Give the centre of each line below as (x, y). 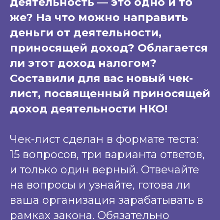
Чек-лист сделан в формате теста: (104, 139)
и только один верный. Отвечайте (105, 169)
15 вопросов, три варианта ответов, (107, 154)
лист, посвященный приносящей (110, 93)
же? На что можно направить (99, 17)
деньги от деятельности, (86, 32)
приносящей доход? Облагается (109, 48)
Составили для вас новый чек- (101, 78)
